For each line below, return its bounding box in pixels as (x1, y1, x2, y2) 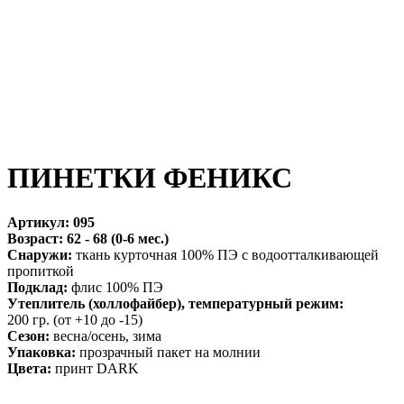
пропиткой (7, 262, 74, 279)
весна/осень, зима (50, 327, 161, 344)
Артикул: (7, 214, 69, 230)
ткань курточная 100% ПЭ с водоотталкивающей (72, 246, 379, 262)
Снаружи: (7, 246, 72, 262)
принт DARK (51, 360, 139, 376)
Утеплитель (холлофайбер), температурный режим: (7, 295, 344, 311)
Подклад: (7, 279, 68, 295)
